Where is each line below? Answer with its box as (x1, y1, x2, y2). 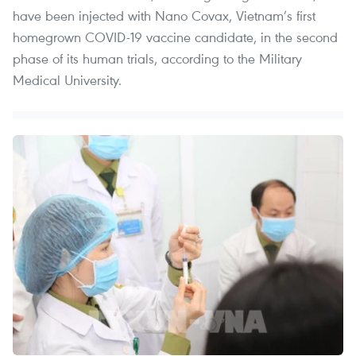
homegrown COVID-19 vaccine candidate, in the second (13, 27, 338, 46)
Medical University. (13, 70, 122, 89)
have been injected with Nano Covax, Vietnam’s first (13, 6, 315, 25)
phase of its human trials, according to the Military (13, 48, 302, 68)
